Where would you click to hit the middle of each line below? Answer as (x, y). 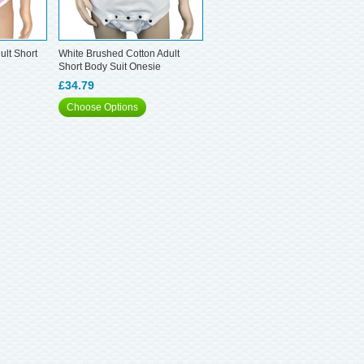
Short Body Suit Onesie (110, 67)
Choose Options (102, 107)
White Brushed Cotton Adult (119, 54)
